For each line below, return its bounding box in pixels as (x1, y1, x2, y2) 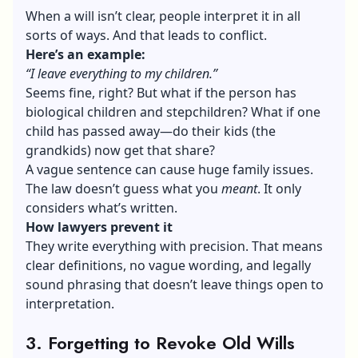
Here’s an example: (26, 45, 145, 63)
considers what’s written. (26, 198, 177, 217)
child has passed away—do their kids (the (26, 121, 276, 140)
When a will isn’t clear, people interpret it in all (26, 6, 300, 25)
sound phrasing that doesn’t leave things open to (26, 275, 324, 293)
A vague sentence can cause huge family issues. (26, 160, 313, 178)
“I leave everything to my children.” (26, 64, 217, 82)
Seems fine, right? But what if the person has (26, 83, 296, 101)
